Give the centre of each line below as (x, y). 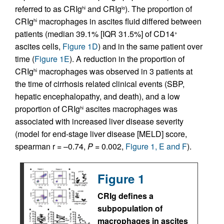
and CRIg (103, 9)
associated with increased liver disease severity (99, 121)
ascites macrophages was (130, 109)
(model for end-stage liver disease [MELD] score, (101, 134)
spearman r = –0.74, (51, 146)
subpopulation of (130, 208)
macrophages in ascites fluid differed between (119, 21)
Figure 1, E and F (156, 146)
